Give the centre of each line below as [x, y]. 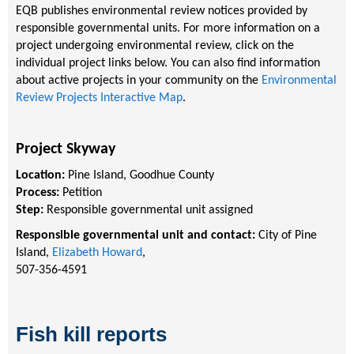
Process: [39, 192]
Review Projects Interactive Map [99, 98]
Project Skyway [66, 149]
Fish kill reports [91, 334]
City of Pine [288, 235]
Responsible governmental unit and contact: [137, 235]
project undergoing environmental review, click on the [155, 45]
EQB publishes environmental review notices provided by [162, 11]
